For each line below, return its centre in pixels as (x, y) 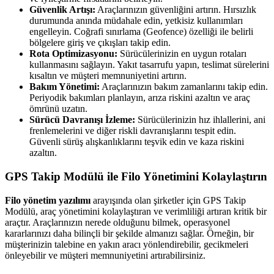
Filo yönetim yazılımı (48, 200)
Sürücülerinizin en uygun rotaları (182, 54)
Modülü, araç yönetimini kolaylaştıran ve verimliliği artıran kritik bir (136, 211)
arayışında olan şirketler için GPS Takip (168, 200)
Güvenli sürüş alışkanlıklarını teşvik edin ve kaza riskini (137, 142)
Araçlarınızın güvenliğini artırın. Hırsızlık (176, 10)
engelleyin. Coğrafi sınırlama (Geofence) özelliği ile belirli (141, 32)
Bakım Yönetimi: (65, 87)
